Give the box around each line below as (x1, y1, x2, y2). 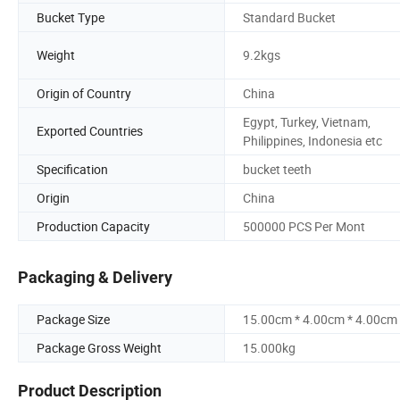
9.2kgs (243, 46, 280, 64)
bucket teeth (243, 160, 312, 178)
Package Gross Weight (37, 339, 162, 357)
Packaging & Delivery (18, 268, 172, 287)
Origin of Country (37, 84, 131, 102)
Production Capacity (37, 217, 150, 235)
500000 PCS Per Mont (243, 217, 365, 235)
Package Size (37, 311, 110, 329)
